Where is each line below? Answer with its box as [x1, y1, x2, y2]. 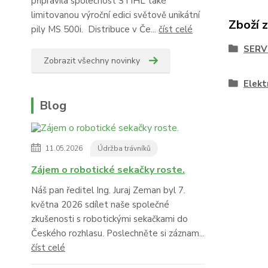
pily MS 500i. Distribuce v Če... [31, 23, 159, 36]
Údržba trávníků [98, 144, 151, 154]
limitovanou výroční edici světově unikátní [31, 9, 200, 22]
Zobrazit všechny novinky [44, 55, 140, 67]
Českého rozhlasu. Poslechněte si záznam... [31, 227, 205, 240]
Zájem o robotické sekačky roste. [31, 163, 185, 177]
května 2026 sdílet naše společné [31, 199, 169, 211]
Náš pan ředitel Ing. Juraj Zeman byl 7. [31, 184, 185, 197]
